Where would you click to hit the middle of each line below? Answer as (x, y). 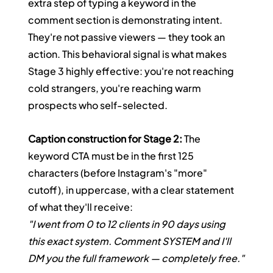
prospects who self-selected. (98, 105)
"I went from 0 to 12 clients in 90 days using (128, 224)
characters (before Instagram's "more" (119, 173)
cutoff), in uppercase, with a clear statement (132, 190)
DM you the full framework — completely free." (136, 258)
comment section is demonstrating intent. (126, 20)
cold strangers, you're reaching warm (116, 88)
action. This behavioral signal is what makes (129, 54)
